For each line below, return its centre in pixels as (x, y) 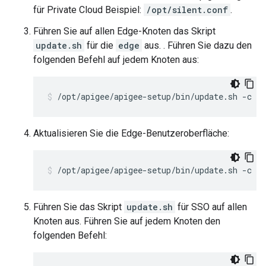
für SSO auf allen (211, 207)
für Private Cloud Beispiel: (88, 10)
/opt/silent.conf (187, 10)
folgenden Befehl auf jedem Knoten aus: (116, 60)
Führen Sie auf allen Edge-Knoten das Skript (124, 31)
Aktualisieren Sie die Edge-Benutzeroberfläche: (131, 133)
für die (100, 45)
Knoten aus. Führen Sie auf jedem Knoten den (127, 221)
